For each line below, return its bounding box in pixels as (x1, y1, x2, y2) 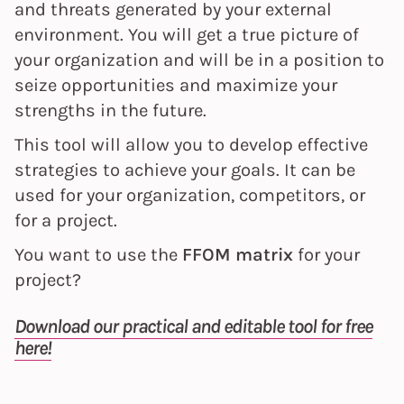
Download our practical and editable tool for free (14, 314, 372, 338)
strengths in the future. (14, 98, 207, 121)
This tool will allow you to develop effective (14, 133, 368, 155)
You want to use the (14, 243, 182, 265)
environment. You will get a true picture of (14, 23, 359, 45)
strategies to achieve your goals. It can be (14, 158, 355, 180)
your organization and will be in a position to (14, 48, 384, 70)
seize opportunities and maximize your (14, 73, 337, 96)
